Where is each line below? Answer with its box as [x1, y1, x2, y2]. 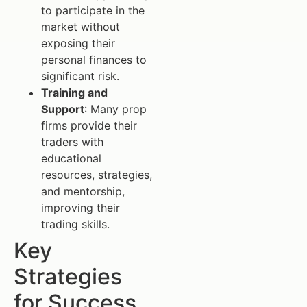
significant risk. [41, 69, 119, 83]
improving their [41, 200, 120, 214]
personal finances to [41, 52, 147, 66]
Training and [41, 85, 108, 99]
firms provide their [41, 118, 137, 132]
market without [41, 19, 120, 34]
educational [41, 151, 101, 165]
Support [41, 101, 84, 116]
